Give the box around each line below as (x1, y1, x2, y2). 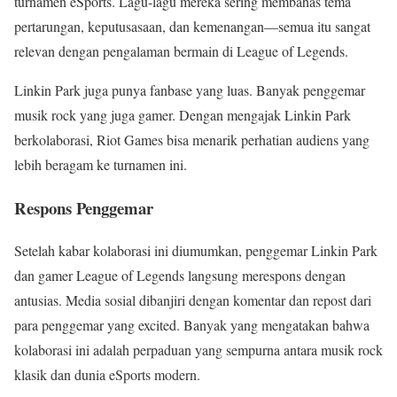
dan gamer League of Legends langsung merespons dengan (14, 266, 346, 285)
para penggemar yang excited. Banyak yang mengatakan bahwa (14, 315, 370, 335)
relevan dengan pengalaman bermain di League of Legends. (14, 41, 348, 60)
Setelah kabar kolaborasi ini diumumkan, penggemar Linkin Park (14, 241, 378, 261)
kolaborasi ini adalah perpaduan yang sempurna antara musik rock (14, 340, 383, 360)
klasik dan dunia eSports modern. (14, 365, 200, 385)
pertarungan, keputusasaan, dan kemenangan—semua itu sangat (14, 16, 370, 35)
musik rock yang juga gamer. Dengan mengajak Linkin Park (14, 105, 351, 124)
